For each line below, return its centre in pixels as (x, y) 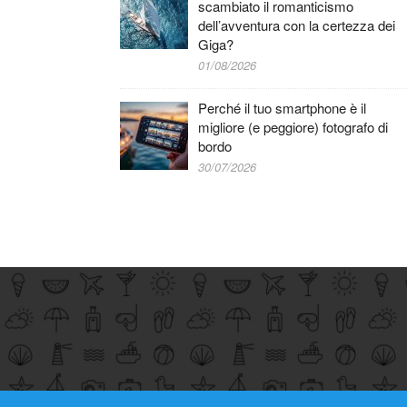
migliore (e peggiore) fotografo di (293, 126)
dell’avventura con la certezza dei (297, 25)
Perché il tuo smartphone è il (283, 107)
